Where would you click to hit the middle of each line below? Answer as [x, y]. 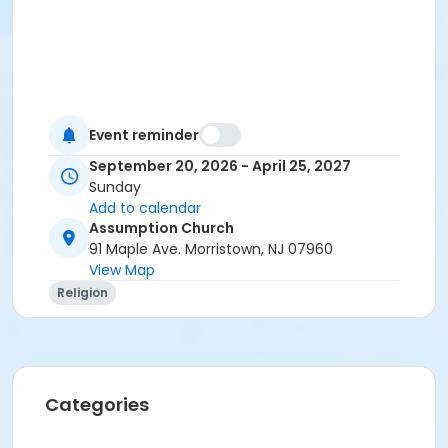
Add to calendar [145, 208]
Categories [97, 405]
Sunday [115, 187]
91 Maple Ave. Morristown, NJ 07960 [211, 249]
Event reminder [144, 134]
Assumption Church [161, 228]
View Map [122, 270]
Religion [82, 293]
